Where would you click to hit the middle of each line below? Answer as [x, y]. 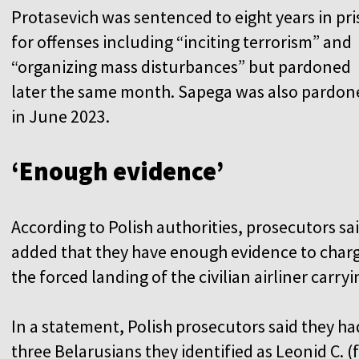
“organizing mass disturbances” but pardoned [181, 66]
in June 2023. [61, 116]
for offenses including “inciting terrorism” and [182, 41]
